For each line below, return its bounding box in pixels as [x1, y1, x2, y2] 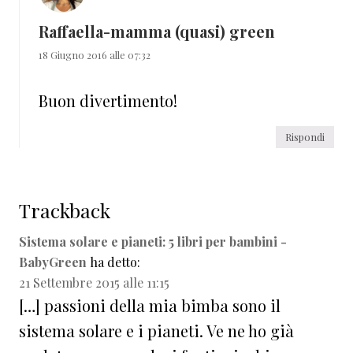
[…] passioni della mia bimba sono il [19, 294, 281, 316]
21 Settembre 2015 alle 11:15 [19, 273, 169, 291]
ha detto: [90, 253, 140, 270]
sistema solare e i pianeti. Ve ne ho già [19, 319, 294, 341]
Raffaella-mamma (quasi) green [39, 20, 275, 42]
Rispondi [285, 129, 325, 143]
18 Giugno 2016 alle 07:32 [39, 47, 150, 61]
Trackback [19, 196, 110, 223]
